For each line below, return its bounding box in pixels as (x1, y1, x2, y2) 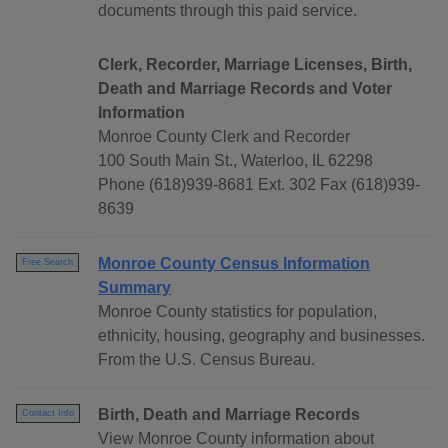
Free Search (22, 257, 73, 268)
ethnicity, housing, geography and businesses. (98, 327, 425, 345)
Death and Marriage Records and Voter (98, 80, 392, 98)
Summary (98, 279, 171, 297)
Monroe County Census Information (98, 255, 370, 273)
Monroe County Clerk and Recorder (98, 128, 350, 146)
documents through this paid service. (98, 2, 357, 20)
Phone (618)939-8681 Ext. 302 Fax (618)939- (98, 176, 420, 194)
